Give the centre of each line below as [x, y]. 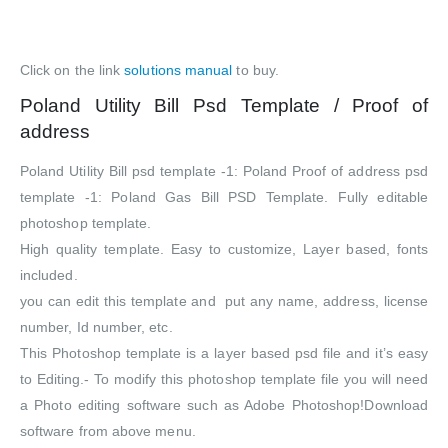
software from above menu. [108, 431]
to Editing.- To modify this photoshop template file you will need [224, 379]
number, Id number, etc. [96, 327]
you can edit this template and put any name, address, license [224, 301]
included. [49, 275]
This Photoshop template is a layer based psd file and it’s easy [224, 353]
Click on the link [72, 70]
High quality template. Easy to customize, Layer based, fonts [224, 249]
